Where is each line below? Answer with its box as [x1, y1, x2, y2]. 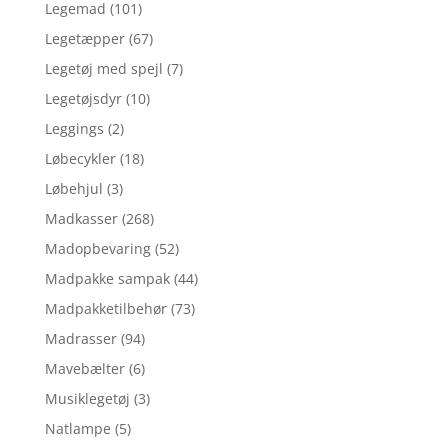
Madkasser [44, 208, 118, 228]
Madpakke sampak [44, 268, 170, 288]
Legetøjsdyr [44, 88, 122, 108]
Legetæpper [44, 28, 125, 48]
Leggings [44, 118, 104, 138]
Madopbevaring [44, 238, 151, 258]
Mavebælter [44, 358, 125, 378]
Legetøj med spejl [44, 58, 163, 78]
